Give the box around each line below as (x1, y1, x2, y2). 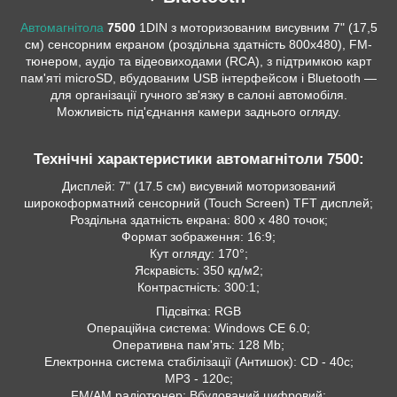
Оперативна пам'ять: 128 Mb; (113, 338, 284, 353)
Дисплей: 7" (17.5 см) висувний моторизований (61, 179, 336, 194)
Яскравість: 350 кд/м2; (134, 263, 263, 278)
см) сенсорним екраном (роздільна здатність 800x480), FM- (25, 37, 372, 52)
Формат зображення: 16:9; (121, 230, 276, 245)
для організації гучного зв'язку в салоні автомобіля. (50, 88, 347, 103)
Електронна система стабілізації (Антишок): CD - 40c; (43, 354, 354, 370)
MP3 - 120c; (164, 371, 233, 386)
